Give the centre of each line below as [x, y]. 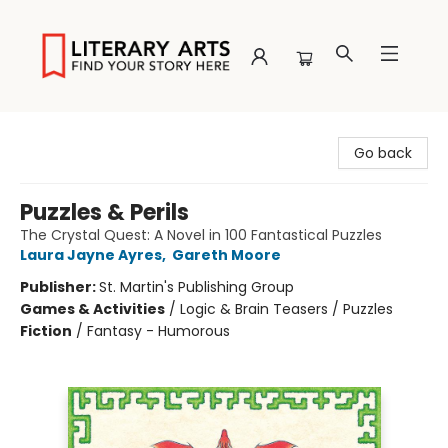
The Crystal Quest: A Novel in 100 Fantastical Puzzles [201, 235]
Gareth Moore [226, 255]
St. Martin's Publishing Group [196, 287]
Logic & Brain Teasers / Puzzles [286, 309]
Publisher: [59, 287]
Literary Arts [56, 131]
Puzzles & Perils [104, 212]
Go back [383, 153]
